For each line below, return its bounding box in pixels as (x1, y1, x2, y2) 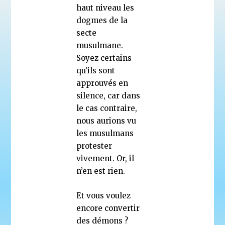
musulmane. (76, 40, 124, 50)
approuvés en (76, 78, 129, 88)
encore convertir (76, 203, 140, 213)
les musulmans (76, 128, 134, 138)
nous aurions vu (76, 116, 137, 126)
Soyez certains (76, 53, 132, 63)
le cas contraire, (76, 103, 138, 113)
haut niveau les (76, 3, 135, 13)
